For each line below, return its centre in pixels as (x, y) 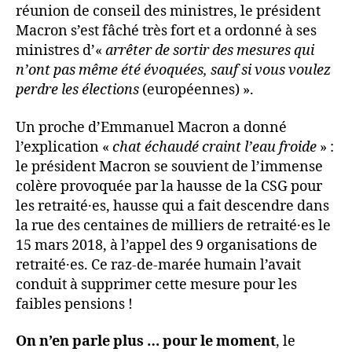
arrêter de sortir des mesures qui (210, 51)
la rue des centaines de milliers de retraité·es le (173, 225)
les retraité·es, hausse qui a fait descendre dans (172, 206)
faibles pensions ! (74, 304)
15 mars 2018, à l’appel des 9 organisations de (167, 245)
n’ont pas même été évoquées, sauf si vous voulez (173, 71)
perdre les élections (79, 90)
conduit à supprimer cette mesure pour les (156, 284)
